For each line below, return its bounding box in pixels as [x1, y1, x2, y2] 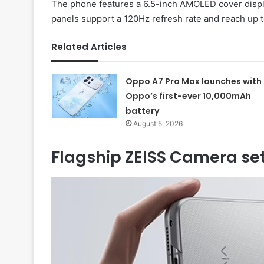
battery [125, 104, 159, 117]
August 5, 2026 [133, 118, 183, 128]
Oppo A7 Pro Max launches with [125, 75, 262, 87]
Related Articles [51, 40, 127, 53]
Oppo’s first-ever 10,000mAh [125, 90, 251, 102]
